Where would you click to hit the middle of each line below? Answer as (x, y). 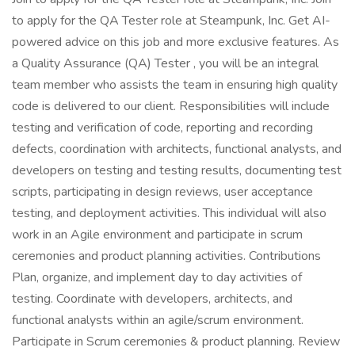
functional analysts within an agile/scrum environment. (158, 320)
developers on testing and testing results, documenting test (177, 170)
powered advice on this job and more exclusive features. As (176, 42)
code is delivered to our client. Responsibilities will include (171, 106)
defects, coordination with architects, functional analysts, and (177, 149)
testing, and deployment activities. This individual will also (169, 213)
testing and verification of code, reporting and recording (162, 128)
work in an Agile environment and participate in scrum (157, 235)
